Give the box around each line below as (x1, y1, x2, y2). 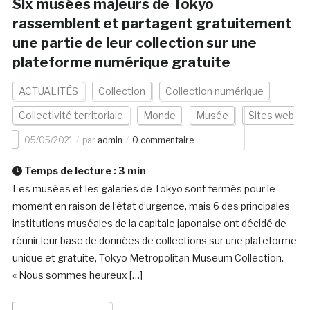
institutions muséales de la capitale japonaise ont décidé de (12, 217, 286, 230)
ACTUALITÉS (18, 85, 78, 98)
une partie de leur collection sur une (12, 35, 257, 52)
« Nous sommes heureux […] (12, 269, 143, 282)
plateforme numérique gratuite (12, 54, 230, 71)
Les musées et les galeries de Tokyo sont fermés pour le (12, 183, 275, 195)
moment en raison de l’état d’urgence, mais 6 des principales (12, 200, 290, 212)
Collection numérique (165, 85, 264, 98)
